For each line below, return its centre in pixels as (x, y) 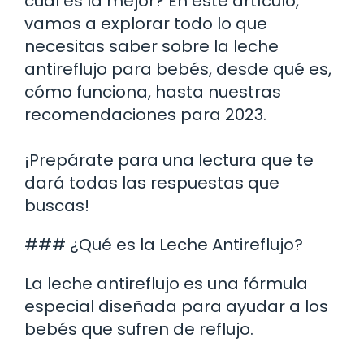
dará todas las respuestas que (152, 182)
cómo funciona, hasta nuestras (153, 91)
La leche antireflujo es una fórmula (166, 283)
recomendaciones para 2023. (145, 114)
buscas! (57, 205)
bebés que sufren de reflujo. (139, 329)
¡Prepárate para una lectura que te (169, 160)
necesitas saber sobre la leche (152, 46)
